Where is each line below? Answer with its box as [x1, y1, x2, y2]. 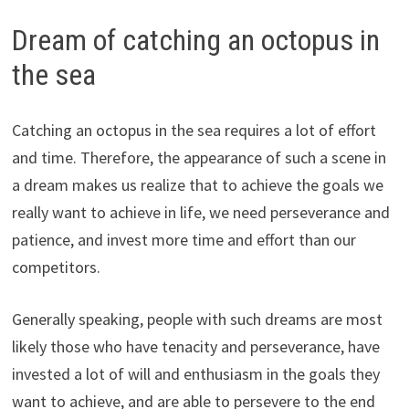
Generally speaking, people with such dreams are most [11, 308, 383, 330]
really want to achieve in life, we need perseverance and [11, 201, 390, 223]
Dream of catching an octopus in [11, 23, 380, 58]
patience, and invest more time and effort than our [11, 228, 356, 250]
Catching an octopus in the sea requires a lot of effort [11, 119, 376, 141]
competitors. [11, 256, 100, 278]
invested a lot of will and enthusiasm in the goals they [11, 362, 380, 384]
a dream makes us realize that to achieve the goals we [11, 173, 383, 195]
